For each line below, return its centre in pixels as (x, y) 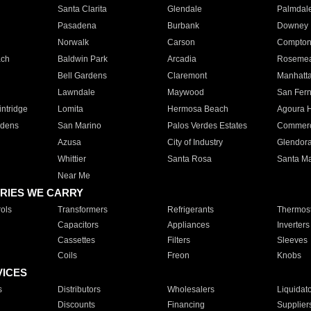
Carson (181, 42)
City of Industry (195, 142)
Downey (292, 26)
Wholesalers (191, 289)
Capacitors (78, 225)
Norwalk (73, 42)
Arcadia (182, 59)
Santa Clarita (82, 9)
